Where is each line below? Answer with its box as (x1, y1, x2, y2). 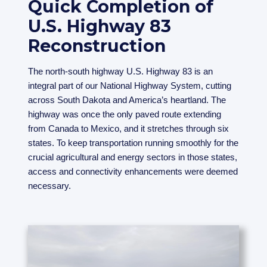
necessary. (28, 180, 72, 191)
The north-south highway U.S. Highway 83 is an (28, 66, 213, 76)
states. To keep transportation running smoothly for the (28, 137, 239, 148)
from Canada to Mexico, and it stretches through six (28, 123, 229, 133)
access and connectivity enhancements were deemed (28, 166, 238, 176)
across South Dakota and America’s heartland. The (28, 94, 226, 105)
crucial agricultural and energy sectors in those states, (28, 151, 238, 162)
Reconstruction (28, 35, 166, 56)
